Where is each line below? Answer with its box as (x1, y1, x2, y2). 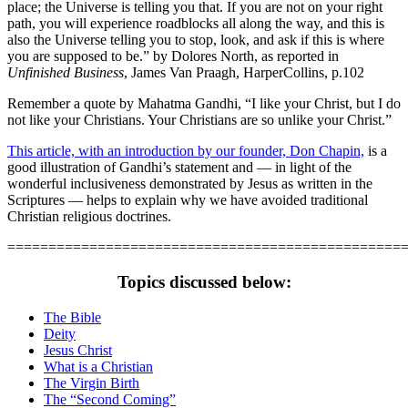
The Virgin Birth (44, 375, 139, 392)
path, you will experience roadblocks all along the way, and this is (7, 15, 384, 31)
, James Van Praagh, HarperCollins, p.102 (124, 64, 364, 80)
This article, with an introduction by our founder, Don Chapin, (7, 142, 364, 158)
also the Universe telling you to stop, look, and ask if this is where (7, 31, 384, 47)
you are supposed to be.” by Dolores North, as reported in (7, 47, 339, 64)
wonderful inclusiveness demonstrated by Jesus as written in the (7, 175, 372, 191)
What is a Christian (44, 359, 153, 375)
